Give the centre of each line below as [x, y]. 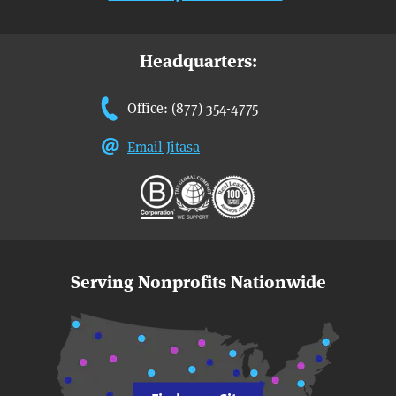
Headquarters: [198, 60]
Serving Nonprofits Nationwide [198, 281]
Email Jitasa [164, 146]
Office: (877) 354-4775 [193, 107]
